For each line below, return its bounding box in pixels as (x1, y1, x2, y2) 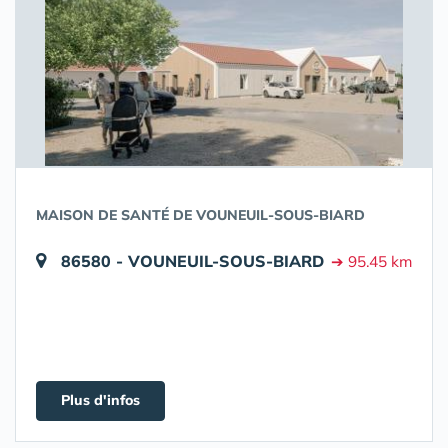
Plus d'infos (61, 391, 140, 409)
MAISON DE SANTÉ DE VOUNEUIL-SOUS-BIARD (36, 206, 365, 224)
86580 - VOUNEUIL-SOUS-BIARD (61, 251, 324, 271)
